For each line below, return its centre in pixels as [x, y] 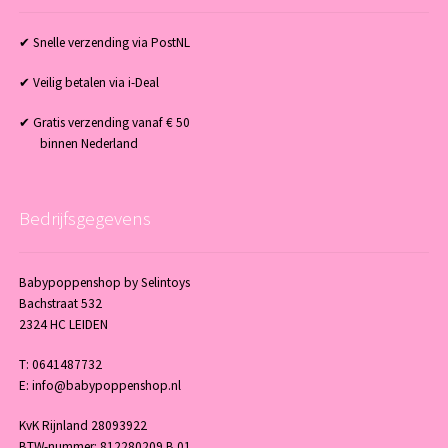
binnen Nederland [78, 143]
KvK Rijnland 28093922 [82, 425]
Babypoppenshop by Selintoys [104, 283]
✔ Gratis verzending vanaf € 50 [104, 122]
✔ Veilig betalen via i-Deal [88, 83]
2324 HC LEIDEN [63, 325]
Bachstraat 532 [60, 304]
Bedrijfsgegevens [84, 218]
